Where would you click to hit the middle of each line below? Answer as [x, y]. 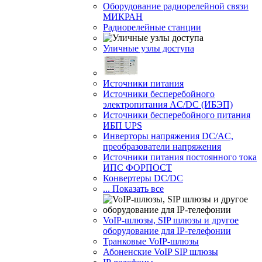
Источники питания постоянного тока [180, 157]
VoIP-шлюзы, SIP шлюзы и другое [171, 220]
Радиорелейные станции [152, 27]
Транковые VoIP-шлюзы [151, 241]
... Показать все [133, 189]
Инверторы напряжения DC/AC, [168, 136]
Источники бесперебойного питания [177, 115]
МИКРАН [123, 17]
